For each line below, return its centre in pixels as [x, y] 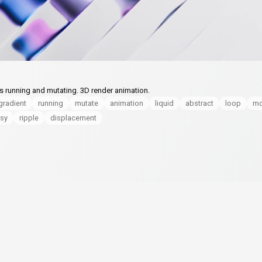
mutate [87, 103]
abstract [199, 103]
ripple [29, 118]
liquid [164, 103]
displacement [73, 118]
